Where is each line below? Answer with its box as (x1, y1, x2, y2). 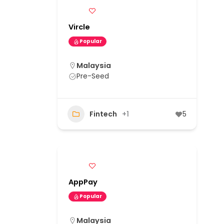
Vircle (68, 22, 90, 32)
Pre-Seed (76, 71, 109, 81)
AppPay (68, 177, 97, 187)
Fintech (89, 108, 117, 119)
